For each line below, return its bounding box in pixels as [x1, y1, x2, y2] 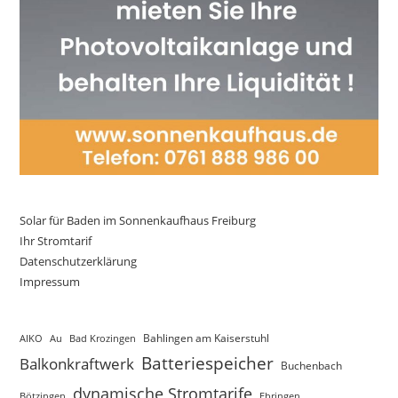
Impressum [20, 273, 81, 290]
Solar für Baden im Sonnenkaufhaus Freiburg [20, 211, 257, 228]
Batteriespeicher [141, 350, 275, 375]
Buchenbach [281, 358, 343, 372]
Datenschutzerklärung [20, 252, 138, 269]
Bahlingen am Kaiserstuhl [143, 330, 270, 345]
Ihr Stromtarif [20, 232, 92, 249]
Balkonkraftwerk [20, 352, 135, 374]
